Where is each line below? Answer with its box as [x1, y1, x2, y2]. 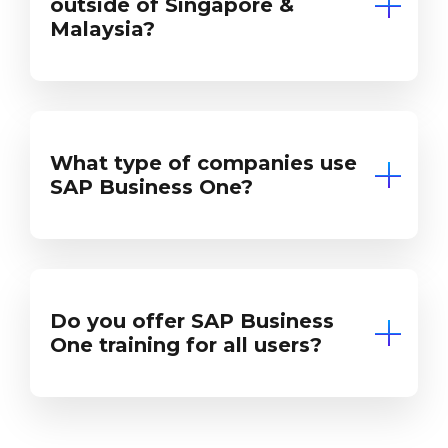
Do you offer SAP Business [50, 308, 334, 333]
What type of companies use [50, 150, 357, 175]
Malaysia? [50, 16, 155, 41]
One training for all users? [50, 332, 322, 357]
